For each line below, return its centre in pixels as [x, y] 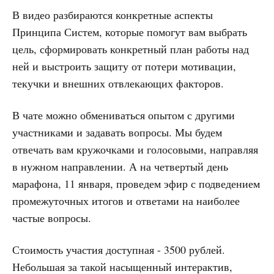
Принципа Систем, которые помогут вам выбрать [130, 31]
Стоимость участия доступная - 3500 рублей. [119, 249]
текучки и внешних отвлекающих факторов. [120, 83]
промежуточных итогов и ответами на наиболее [126, 200]
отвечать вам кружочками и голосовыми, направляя [135, 149]
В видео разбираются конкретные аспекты [113, 14]
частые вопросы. [52, 217]
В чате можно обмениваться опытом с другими [124, 115]
